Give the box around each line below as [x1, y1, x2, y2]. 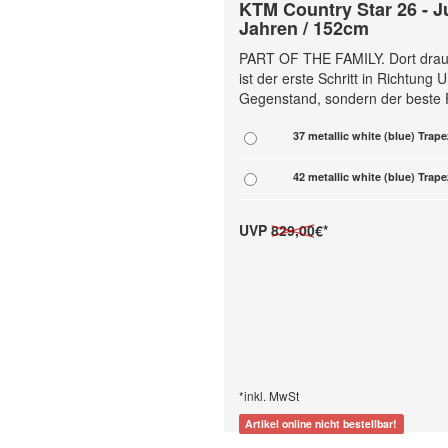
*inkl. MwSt [239, 387, 299, 404]
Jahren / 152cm [239, 15, 369, 41]
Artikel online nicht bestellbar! [245, 416, 398, 431]
